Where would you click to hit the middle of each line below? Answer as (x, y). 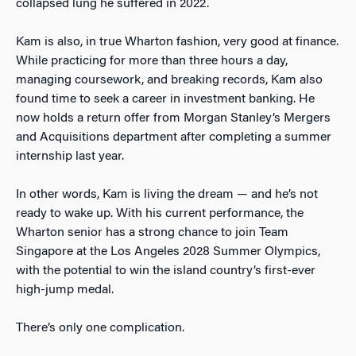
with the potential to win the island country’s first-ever (166, 271)
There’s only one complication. (102, 328)
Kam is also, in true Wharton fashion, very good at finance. (177, 42)
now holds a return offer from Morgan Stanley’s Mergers (173, 118)
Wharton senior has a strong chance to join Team (152, 232)
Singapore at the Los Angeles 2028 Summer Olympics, (168, 252)
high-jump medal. (66, 290)
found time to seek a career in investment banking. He (165, 99)
